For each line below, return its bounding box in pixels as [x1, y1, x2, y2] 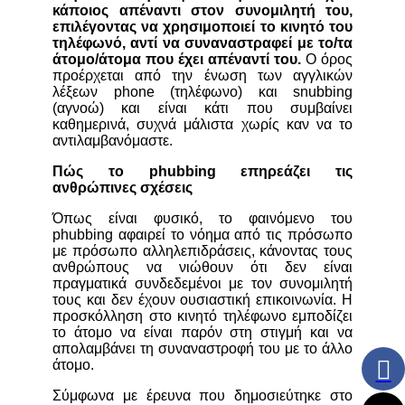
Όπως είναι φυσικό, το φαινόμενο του [52, 211, 353, 227]
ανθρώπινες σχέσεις [52, 180, 193, 196]
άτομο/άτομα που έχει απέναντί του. [52, 52, 301, 68]
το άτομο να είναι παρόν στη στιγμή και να [52, 325, 353, 341]
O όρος [301, 52, 353, 68]
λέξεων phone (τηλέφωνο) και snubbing [52, 84, 353, 100]
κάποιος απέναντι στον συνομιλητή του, [52, 3, 353, 19]
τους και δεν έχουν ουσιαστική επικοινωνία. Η [52, 292, 353, 308]
